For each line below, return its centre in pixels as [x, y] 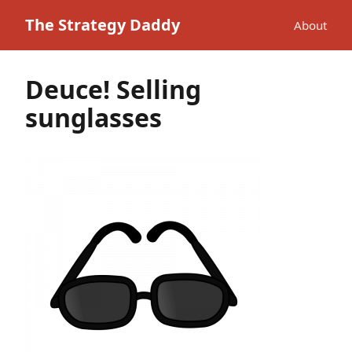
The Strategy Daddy [103, 25]
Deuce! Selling [113, 89]
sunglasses [93, 117]
